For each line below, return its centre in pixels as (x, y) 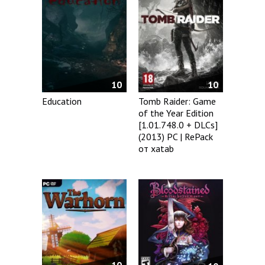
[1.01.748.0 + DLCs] (178, 125)
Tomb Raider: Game (177, 101)
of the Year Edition (176, 113)
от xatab (156, 148)
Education (62, 101)
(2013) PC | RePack (176, 136)
